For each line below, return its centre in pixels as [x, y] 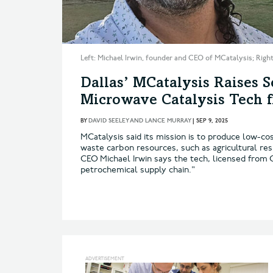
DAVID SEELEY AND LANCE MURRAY [140, 120]
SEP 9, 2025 [212, 120]
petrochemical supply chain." [138, 169]
